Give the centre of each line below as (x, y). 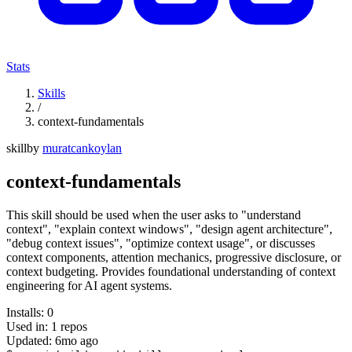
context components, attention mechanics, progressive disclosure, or (174, 257)
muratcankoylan (82, 148)
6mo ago (77, 340)
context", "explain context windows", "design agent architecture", (169, 229)
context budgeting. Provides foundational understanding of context (171, 271)
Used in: (29, 326)
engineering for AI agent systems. (89, 285)
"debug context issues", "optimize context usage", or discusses (161, 243)
